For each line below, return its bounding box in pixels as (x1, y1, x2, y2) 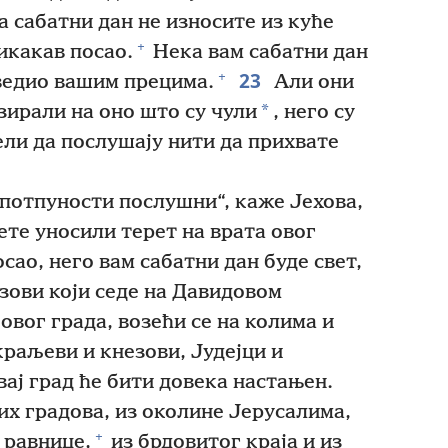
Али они (268, 71, 354, 95)
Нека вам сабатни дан (148, 41, 368, 65)
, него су (273, 101, 355, 125)
